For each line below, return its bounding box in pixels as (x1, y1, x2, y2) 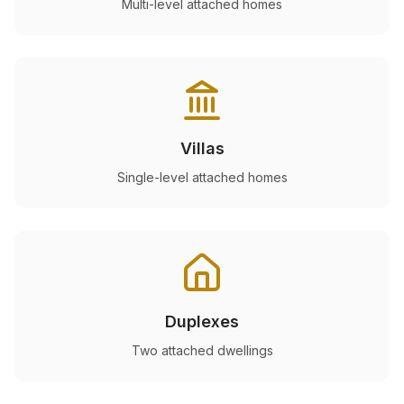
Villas (179, 139, 225, 158)
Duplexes (165, 312, 239, 331)
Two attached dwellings (131, 343, 273, 358)
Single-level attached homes (116, 170, 288, 185)
